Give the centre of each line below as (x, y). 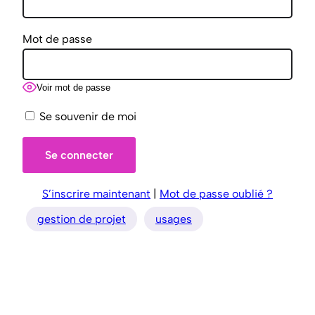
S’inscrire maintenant (96, 193)
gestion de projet (82, 219)
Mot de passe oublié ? (216, 193)
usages (174, 219)
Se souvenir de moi (86, 116)
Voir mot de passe (73, 88)
